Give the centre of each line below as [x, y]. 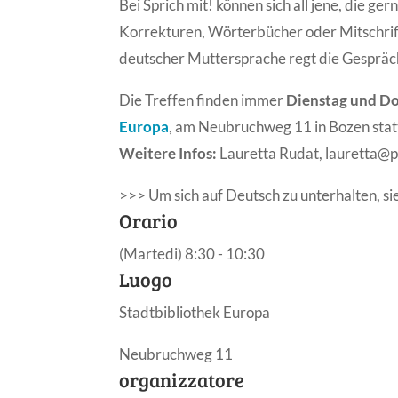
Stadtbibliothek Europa [195, 312]
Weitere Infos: [168, 153]
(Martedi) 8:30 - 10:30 [192, 253]
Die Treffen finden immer [203, 99]
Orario [149, 220]
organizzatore [182, 379]
